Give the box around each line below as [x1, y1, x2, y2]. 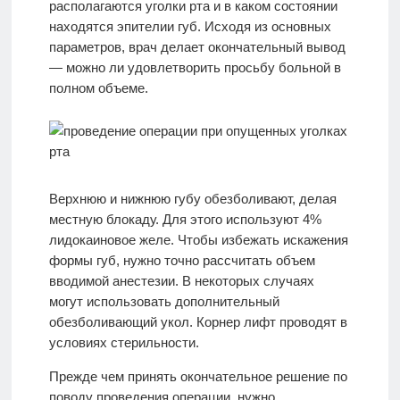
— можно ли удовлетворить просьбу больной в [48, 60, 341, 76]
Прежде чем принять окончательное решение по [48, 369, 347, 385]
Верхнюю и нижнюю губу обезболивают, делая [48, 191, 337, 207]
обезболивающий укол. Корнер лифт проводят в [48, 314, 347, 330]
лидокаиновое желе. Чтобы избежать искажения [48, 232, 348, 248]
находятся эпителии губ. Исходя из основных [48, 19, 331, 35]
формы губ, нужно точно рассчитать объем [48, 253, 315, 269]
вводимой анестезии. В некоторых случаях [48, 273, 314, 289]
